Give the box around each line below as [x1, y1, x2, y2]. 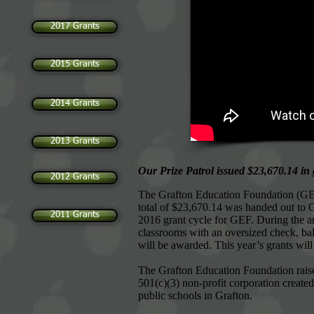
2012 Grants [50, 172, 100, 182]
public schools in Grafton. [138, 289, 252, 301]
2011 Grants [50, 210, 100, 219]
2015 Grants [50, 60, 100, 69]
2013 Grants [50, 137, 100, 146]
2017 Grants [50, 22, 100, 31]
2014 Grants [50, 99, 100, 108]
